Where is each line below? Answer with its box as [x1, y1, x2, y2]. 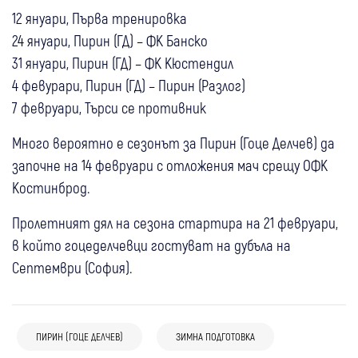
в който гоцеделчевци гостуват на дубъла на [12, 235, 291, 254]
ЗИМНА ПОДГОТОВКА [176, 329, 255, 343]
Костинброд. [12, 177, 89, 197]
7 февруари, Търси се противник [12, 97, 206, 117]
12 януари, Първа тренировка [12, 8, 187, 27]
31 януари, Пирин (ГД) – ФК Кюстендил [12, 53, 233, 72]
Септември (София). [12, 257, 132, 276]
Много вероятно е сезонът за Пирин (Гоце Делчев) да [12, 133, 335, 152]
